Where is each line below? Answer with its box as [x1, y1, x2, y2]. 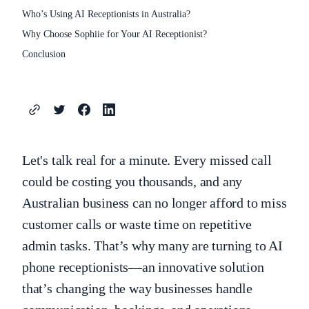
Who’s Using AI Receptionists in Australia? [22, 9, 190, 19]
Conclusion [22, 49, 66, 59]
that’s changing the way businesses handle [22, 281, 252, 296]
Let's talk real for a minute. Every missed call [22, 152, 272, 168]
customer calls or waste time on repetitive [22, 217, 252, 232]
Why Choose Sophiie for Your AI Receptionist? [22, 29, 207, 39]
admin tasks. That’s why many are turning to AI [22, 238, 283, 253]
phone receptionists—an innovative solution [22, 259, 264, 275]
